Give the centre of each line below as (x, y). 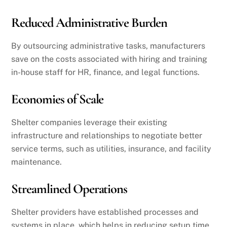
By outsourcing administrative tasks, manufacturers (108, 46)
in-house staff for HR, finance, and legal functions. (106, 72)
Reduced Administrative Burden (89, 23)
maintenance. (37, 162)
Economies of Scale (58, 99)
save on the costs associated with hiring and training (109, 59)
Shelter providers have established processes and (105, 212)
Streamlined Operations (69, 189)
